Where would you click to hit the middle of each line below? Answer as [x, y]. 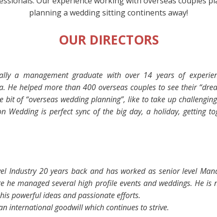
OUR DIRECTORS [108, 39]
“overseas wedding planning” [73, 99]
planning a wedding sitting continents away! [108, 13]
